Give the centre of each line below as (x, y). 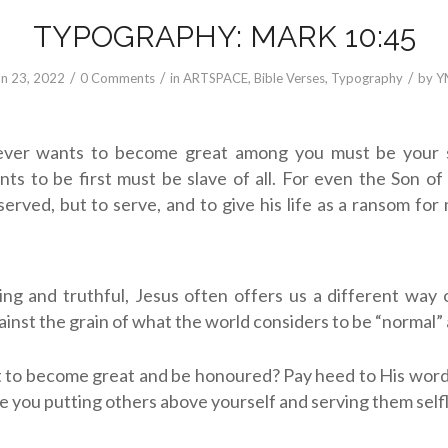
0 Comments (117, 78)
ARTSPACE (215, 78)
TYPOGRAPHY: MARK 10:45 (224, 36)
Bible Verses (289, 78)
